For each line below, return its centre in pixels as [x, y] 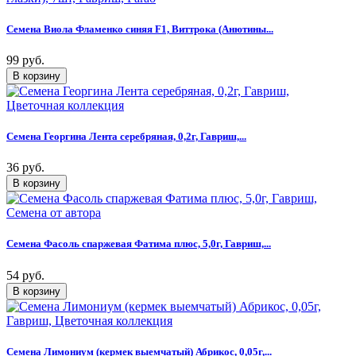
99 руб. [25, 60]
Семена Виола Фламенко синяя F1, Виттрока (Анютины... [140, 29]
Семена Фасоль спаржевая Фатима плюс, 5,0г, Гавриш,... [139, 244]
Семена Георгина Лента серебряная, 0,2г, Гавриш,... [126, 137]
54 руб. [25, 275]
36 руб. [25, 168]
